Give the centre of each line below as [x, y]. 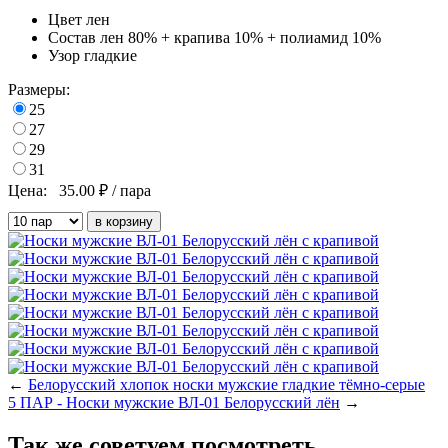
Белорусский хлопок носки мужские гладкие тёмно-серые [226, 385]
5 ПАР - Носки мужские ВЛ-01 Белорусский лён [174, 403]
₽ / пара [125, 191]
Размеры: [39, 90]
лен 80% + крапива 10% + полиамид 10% [240, 38]
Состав [72, 38]
